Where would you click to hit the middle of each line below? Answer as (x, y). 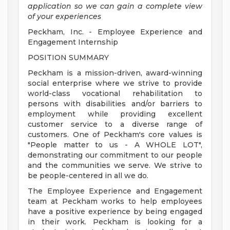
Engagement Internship (73, 42)
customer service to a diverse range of (115, 124)
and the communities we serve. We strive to (115, 166)
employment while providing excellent (115, 114)
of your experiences (64, 17)
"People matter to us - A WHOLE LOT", (115, 145)
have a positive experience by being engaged (115, 212)
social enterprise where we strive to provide (115, 83)
